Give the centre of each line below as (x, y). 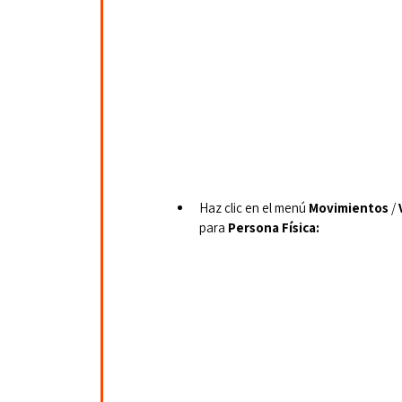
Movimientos (349, 208)
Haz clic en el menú (254, 208)
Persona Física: (274, 228)
